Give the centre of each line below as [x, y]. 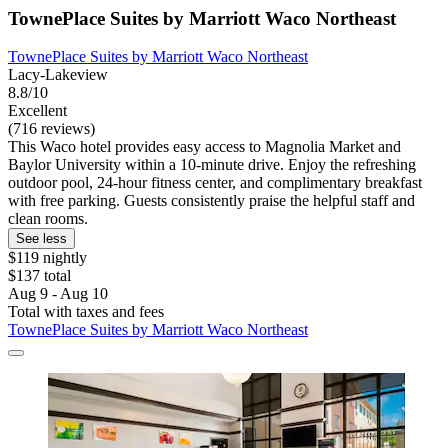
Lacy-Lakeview [58, 75]
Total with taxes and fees [86, 312]
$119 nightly [47, 258]
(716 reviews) [51, 129]
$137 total [39, 276]
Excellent [37, 111]
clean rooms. [48, 219]
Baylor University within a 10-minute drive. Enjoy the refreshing [212, 165]
